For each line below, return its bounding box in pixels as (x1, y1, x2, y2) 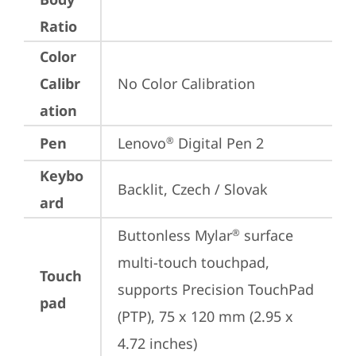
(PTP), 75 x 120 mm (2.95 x (118, 307, 293, 326)
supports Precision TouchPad (118, 280, 314, 299)
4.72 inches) (118, 334, 197, 353)
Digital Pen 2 (174, 133, 264, 153)
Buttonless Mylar (118, 226, 232, 245)
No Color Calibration (118, 74, 255, 93)
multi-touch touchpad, (118, 253, 269, 272)
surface (240, 226, 293, 245)
